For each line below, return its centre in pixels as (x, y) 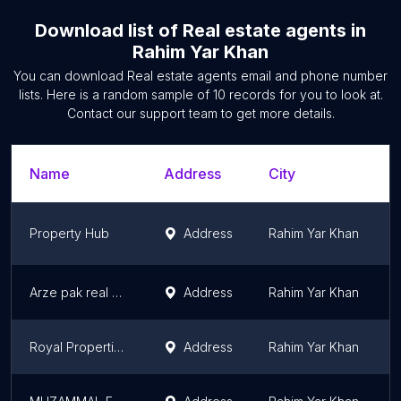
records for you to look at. (304, 94)
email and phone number (312, 76)
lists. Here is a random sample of (115, 94)
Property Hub (69, 233)
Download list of (109, 30)
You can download (70, 76)
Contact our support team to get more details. (200, 113)
